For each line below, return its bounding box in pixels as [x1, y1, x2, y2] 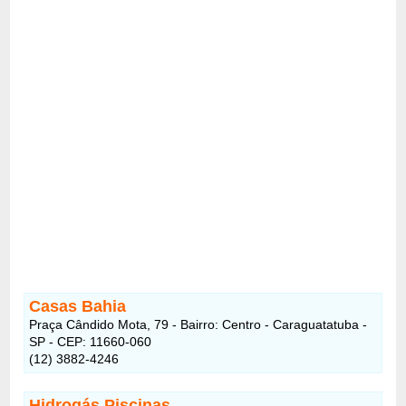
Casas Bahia [29, 296, 127, 315]
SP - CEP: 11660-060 [29, 333, 152, 349]
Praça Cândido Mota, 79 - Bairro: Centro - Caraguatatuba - [29, 316, 368, 332]
